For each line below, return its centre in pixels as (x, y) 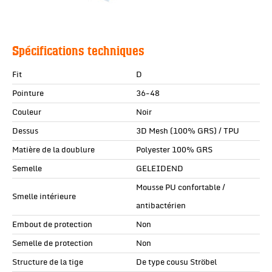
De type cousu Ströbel (176, 263)
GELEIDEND (160, 169)
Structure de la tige (48, 263)
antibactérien (161, 206)
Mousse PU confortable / (181, 188)
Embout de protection (52, 225)
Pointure (28, 94)
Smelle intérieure (44, 197)
